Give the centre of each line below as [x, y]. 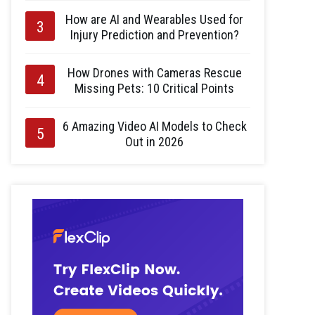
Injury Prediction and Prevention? [154, 34]
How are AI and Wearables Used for [154, 19]
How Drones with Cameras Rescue [154, 72]
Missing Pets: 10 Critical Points [154, 88]
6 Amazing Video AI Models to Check [154, 126]
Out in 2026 [154, 141]
